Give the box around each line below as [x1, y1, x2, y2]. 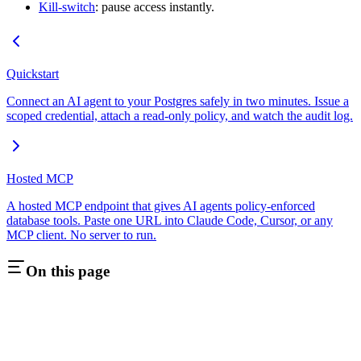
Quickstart [6, 66, 59, 81]
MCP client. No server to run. [6, 227, 156, 242]
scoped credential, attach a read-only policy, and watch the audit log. [6, 108, 353, 122]
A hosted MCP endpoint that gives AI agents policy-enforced [6, 198, 315, 213]
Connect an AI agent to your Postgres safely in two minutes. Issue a [6, 93, 349, 108]
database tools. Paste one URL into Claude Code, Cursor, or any [6, 213, 333, 227]
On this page [26, 263, 110, 280]
